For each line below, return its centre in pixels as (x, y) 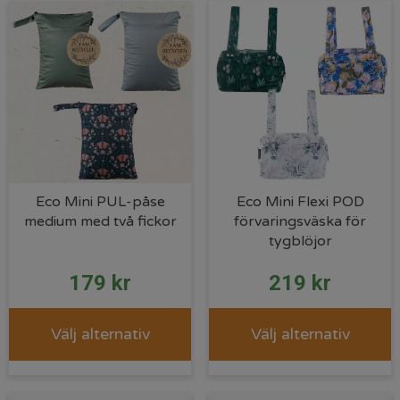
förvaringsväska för (300, 221)
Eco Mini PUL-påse (100, 202)
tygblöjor (300, 241)
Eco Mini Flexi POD (300, 202)
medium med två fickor (100, 221)
